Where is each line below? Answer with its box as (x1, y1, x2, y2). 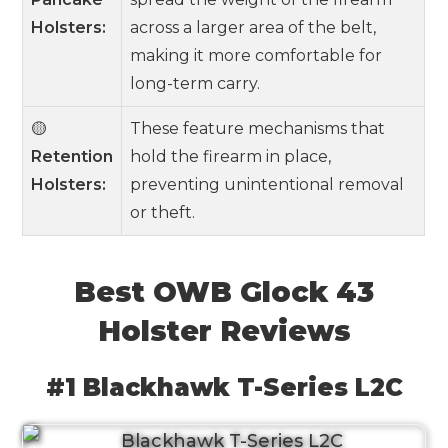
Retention (31, 147, 114, 166)
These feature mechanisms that (130, 119, 386, 138)
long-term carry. (130, 74, 261, 93)
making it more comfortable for (130, 46, 383, 65)
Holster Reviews (97, 313, 351, 348)
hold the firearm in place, (130, 147, 332, 166)
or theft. (130, 203, 196, 222)
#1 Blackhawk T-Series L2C (45, 372, 403, 402)
